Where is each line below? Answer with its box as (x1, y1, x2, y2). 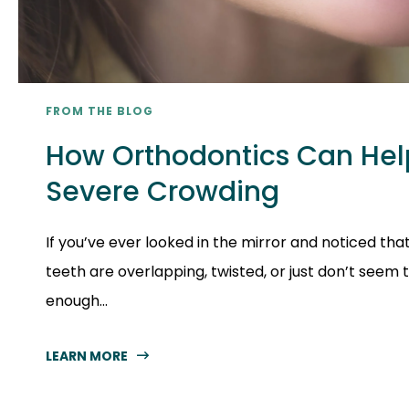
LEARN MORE (46, 346, 128, 365)
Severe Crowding (46, 172, 279, 211)
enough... (46, 289, 108, 311)
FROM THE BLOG (46, 102, 153, 119)
